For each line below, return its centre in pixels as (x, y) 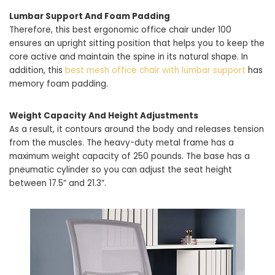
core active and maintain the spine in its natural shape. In (129, 57)
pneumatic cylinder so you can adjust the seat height (121, 170)
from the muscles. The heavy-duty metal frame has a (122, 143)
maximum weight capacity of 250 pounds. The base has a (130, 156)
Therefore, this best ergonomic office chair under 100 (120, 30)
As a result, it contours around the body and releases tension (137, 129)
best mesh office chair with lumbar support (155, 70)
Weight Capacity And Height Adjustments (104, 116)
